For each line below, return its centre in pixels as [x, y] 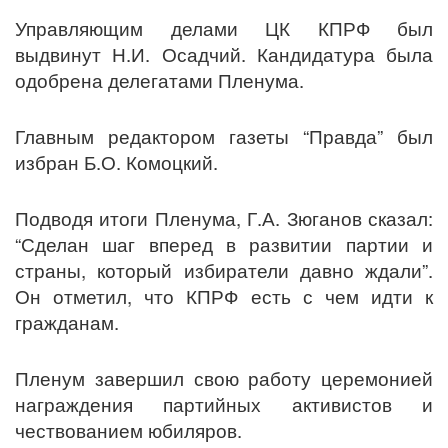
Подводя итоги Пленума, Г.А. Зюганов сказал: [224, 217]
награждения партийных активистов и [224, 403]
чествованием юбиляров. [131, 429]
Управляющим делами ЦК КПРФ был [224, 27]
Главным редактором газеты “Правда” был [224, 135]
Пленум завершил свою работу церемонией [224, 377]
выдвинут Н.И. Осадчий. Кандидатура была [224, 53]
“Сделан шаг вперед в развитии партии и [224, 243]
